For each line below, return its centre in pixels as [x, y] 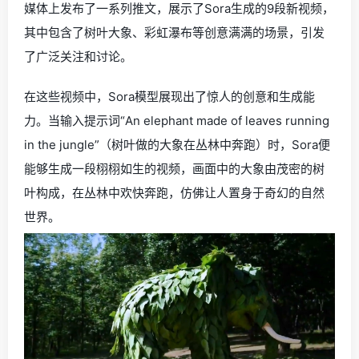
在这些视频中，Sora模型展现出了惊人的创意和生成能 [169, 97]
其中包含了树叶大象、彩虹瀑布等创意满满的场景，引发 [174, 32]
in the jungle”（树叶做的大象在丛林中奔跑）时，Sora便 [177, 145]
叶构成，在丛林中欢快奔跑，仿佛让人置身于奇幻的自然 [174, 193]
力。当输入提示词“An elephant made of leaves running [177, 121]
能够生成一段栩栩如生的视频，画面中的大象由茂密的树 [174, 169]
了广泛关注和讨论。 [78, 56]
